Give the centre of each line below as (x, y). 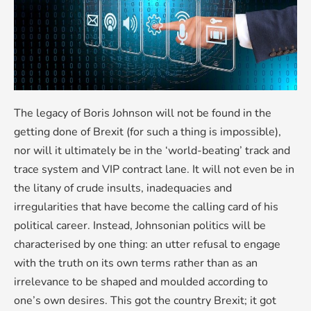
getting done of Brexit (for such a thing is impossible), (148, 132)
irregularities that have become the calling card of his (146, 207)
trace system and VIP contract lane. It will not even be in (154, 169)
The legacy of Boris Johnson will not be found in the (143, 113)
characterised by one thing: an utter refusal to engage (147, 244)
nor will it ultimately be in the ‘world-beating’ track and (152, 150)
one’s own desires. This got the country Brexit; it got (145, 300)
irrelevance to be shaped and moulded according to (141, 281)
